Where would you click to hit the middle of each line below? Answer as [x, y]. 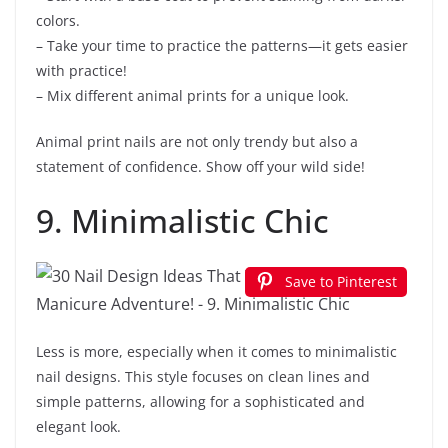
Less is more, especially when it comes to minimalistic [216, 352]
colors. [58, 21]
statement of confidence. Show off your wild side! [200, 167]
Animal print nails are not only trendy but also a [197, 142]
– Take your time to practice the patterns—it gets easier [222, 46]
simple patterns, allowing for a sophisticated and [200, 402]
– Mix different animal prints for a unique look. [192, 96]
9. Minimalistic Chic [182, 221]
